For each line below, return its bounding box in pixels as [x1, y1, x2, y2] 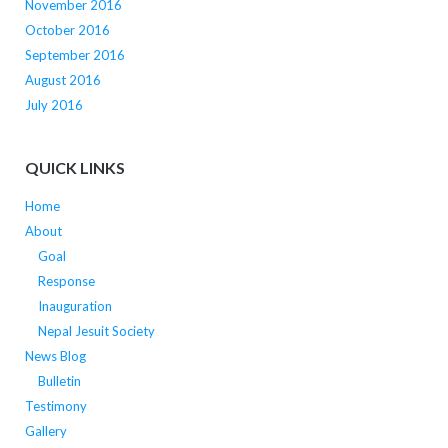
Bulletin [37, 373, 81, 390]
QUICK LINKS [24, 158, 125, 178]
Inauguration [37, 298, 112, 315]
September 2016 [24, 46, 125, 63]
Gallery [24, 423, 67, 440]
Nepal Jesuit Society [37, 323, 155, 340]
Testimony [24, 398, 87, 415]
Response [37, 273, 95, 290]
